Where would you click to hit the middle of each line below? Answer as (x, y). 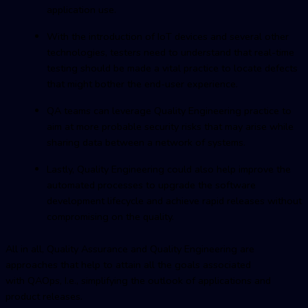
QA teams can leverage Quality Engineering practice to (169, 110)
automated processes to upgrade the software (151, 185)
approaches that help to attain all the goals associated (128, 264)
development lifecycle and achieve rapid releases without (174, 200)
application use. (86, 9)
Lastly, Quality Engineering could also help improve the (169, 169)
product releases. (47, 296)
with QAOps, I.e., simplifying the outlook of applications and (138, 280)
